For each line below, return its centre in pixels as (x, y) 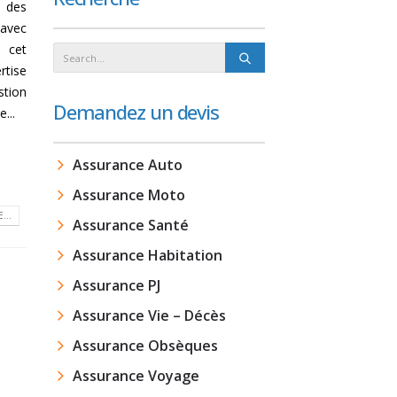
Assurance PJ (116, 285)
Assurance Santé (130, 225)
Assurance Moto (128, 195)
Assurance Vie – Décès (149, 315)
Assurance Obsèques (145, 346)
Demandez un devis (136, 112)
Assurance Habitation (147, 255)
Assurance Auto (127, 165)
